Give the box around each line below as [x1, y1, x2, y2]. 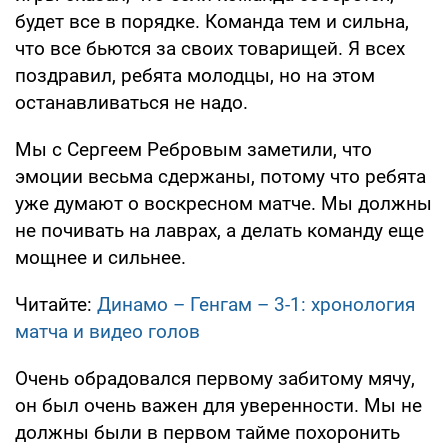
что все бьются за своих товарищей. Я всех [15, 36, 405, 60]
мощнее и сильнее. [15, 245, 186, 269]
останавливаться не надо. [15, 90, 248, 114]
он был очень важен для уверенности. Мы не [15, 393, 422, 417]
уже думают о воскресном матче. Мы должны [15, 191, 432, 215]
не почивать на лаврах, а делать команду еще [15, 218, 424, 242]
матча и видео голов [15, 319, 200, 343]
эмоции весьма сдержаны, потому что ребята [15, 164, 426, 188]
